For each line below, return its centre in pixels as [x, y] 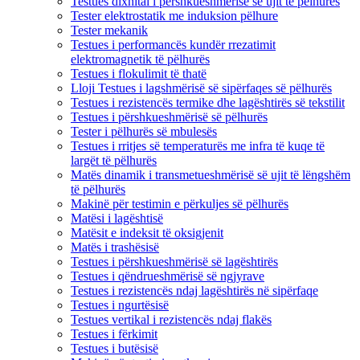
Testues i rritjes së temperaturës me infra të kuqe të [198, 145]
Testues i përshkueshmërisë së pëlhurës [169, 117]
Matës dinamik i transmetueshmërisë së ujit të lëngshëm [211, 174]
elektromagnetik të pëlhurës [140, 59]
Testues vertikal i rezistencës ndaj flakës [171, 319]
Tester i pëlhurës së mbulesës [144, 131]
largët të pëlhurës [114, 160]
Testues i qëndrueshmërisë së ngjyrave [168, 276]
